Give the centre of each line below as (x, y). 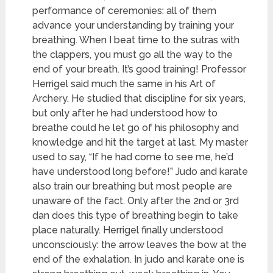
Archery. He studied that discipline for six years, (139, 99)
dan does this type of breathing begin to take (136, 216)
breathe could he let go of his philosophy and (136, 128)
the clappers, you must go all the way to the (133, 55)
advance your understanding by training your (133, 26)
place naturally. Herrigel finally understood (128, 230)
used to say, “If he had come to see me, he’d (133, 157)
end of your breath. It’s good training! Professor (140, 69)
